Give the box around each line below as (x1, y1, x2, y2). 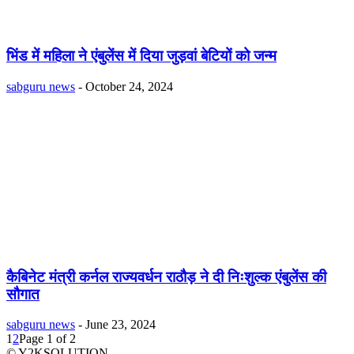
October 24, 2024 (85, 79, 173, 93)
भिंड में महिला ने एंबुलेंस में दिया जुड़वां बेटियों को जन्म (6, 47, 277, 65)
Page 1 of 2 (19, 332, 76, 346)
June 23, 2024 (85, 318, 156, 332)
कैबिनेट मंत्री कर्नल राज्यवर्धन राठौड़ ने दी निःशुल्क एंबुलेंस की (6, 268, 326, 285)
